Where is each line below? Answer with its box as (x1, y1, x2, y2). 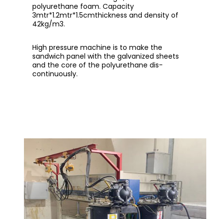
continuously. (32, 69, 78, 79)
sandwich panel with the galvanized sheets (32, 51, 179, 61)
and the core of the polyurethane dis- (32, 60, 163, 70)
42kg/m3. (32, 19, 66, 29)
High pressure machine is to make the (32, 43, 163, 52)
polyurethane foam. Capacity (32, 1, 134, 11)
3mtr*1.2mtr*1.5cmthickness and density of (32, 10, 179, 20)
